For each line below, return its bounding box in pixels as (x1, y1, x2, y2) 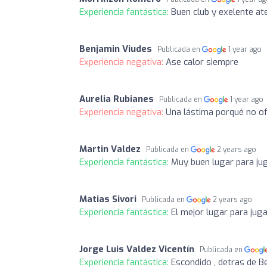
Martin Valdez (79, 142, 141, 155)
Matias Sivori (79, 193, 136, 205)
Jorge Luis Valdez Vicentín (79, 243, 194, 255)
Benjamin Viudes (79, 42, 152, 55)
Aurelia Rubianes (79, 92, 154, 105)
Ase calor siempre (166, 55, 238, 68)
